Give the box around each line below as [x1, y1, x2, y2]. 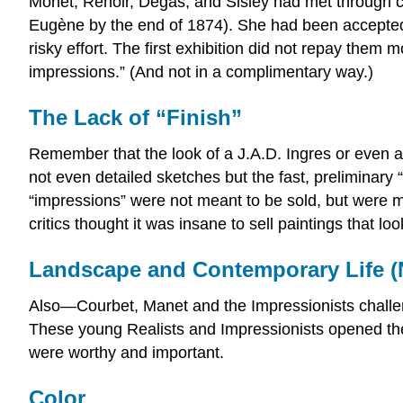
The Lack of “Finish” [29, 105, 242, 130]
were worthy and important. [29, 343, 224, 362]
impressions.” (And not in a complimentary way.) [29, 63, 373, 82]
